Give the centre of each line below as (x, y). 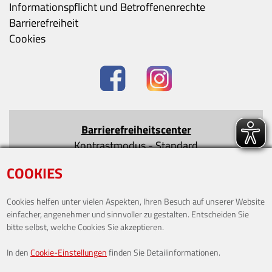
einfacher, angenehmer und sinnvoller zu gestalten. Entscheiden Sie (128, 214)
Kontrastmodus (110, 145)
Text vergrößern (95, 161)
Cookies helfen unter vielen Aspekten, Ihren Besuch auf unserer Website (136, 201)
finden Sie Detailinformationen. (164, 252)
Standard (177, 145)
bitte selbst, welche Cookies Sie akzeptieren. (85, 227)
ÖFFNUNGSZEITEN (53, 243)
